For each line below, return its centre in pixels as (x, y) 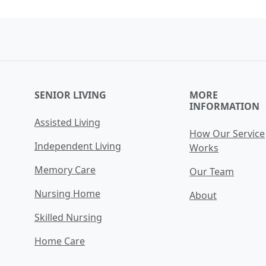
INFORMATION (225, 106)
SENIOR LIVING (70, 95)
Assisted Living (67, 122)
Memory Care (65, 170)
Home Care (59, 241)
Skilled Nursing (68, 217)
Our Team (212, 171)
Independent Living (77, 146)
